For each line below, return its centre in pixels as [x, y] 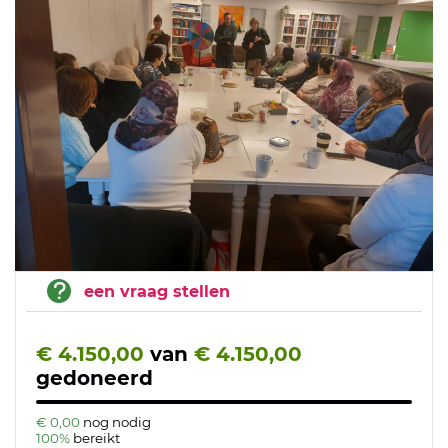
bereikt [96, 437]
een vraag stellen [157, 291]
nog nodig [117, 421]
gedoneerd [94, 377]
